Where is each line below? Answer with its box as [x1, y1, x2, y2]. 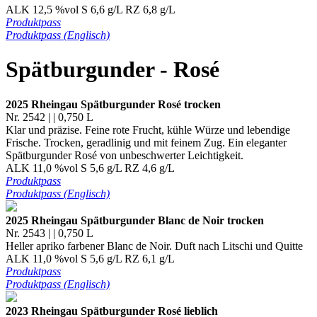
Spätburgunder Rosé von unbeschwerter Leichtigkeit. [6, 149, 243, 161]
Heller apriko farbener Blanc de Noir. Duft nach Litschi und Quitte [6, 239, 303, 252]
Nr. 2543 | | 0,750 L [6, 226, 93, 239]
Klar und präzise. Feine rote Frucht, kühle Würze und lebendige [6, 123, 290, 136]
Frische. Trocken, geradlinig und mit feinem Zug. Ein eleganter [6, 136, 287, 149]
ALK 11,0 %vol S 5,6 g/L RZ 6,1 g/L [6, 252, 175, 265]
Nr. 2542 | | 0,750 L [6, 110, 93, 123]
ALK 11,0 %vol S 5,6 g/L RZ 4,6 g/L [6, 161, 175, 174]
